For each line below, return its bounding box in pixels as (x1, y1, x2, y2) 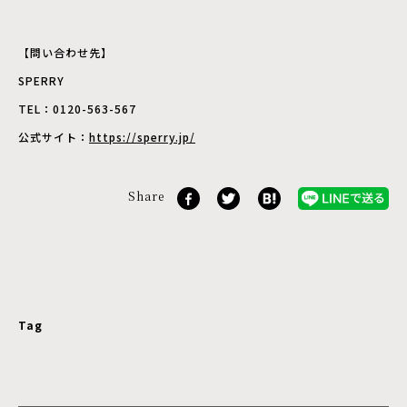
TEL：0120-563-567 (18, 101, 136, 117)
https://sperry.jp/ (89, 129, 195, 145)
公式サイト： (18, 129, 89, 145)
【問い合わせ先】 (18, 45, 113, 61)
